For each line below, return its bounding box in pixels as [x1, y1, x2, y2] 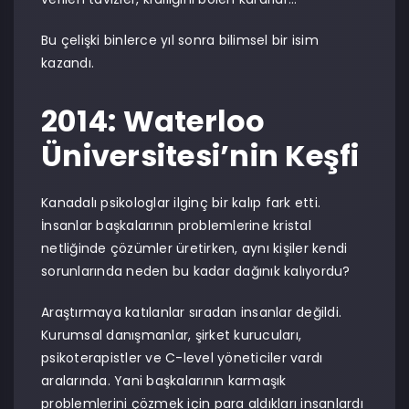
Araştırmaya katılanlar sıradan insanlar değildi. [41, 303, 341, 321]
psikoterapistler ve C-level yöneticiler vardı [41, 349, 323, 367]
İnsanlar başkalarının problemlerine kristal [41, 216, 311, 235]
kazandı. [41, 54, 94, 72]
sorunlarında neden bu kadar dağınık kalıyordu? [41, 262, 351, 280]
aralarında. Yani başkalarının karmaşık [41, 372, 287, 390]
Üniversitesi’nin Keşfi [41, 135, 360, 176]
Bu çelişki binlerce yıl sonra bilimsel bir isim [41, 31, 319, 49]
